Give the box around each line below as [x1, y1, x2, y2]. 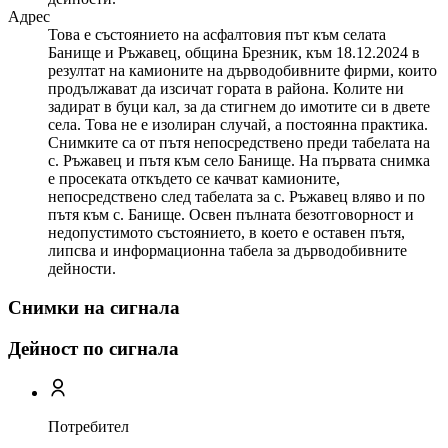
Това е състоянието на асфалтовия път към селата [48, 26, 386, 44]
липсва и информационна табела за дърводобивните [48, 242, 407, 260]
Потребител [48, 418, 129, 436]
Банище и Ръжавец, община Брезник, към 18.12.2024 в [48, 44, 420, 62]
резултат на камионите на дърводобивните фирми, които [48, 62, 437, 80]
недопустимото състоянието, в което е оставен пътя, [48, 224, 405, 242]
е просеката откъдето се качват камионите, [48, 170, 340, 188]
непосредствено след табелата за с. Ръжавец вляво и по [48, 188, 425, 206]
